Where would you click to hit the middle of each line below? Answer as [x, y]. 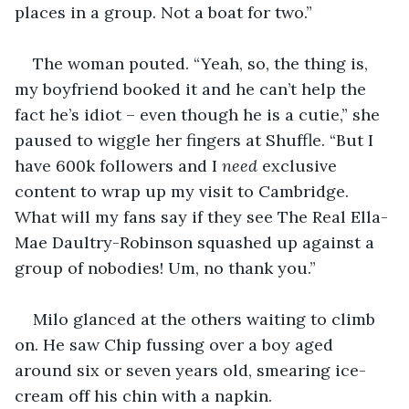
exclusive [299, 165]
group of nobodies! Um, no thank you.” [165, 267]
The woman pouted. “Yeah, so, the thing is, [203, 63]
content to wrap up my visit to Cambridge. [184, 191]
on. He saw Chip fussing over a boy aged [176, 344]
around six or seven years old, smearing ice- [190, 370]
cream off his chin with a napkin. [146, 395]
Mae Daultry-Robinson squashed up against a [197, 242]
